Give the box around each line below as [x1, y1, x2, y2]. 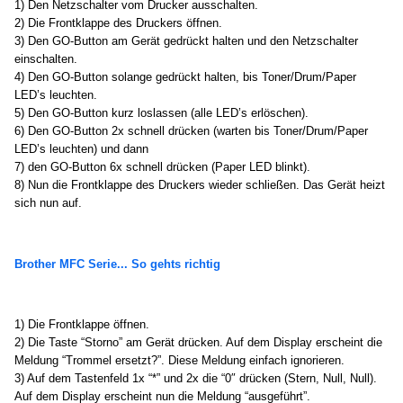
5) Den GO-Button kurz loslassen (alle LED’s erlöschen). [14, 105, 309, 120]
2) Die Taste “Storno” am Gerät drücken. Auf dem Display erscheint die [14, 335, 382, 349]
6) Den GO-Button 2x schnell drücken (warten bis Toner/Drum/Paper [14, 123, 368, 138]
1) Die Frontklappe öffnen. [14, 317, 149, 331]
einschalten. [14, 51, 77, 66]
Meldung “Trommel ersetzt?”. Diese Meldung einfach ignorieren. [14, 353, 345, 367]
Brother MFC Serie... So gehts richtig [14, 256, 220, 271]
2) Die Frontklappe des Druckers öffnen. [14, 15, 222, 30]
